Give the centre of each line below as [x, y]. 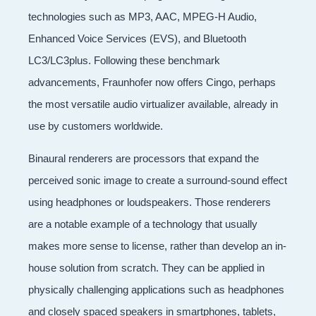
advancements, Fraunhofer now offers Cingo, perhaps [152, 83]
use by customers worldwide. [96, 126]
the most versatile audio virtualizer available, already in [153, 104]
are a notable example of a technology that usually [143, 224]
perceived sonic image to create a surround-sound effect [158, 181]
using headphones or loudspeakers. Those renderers [150, 202]
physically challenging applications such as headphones [156, 290]
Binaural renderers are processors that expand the [144, 159]
